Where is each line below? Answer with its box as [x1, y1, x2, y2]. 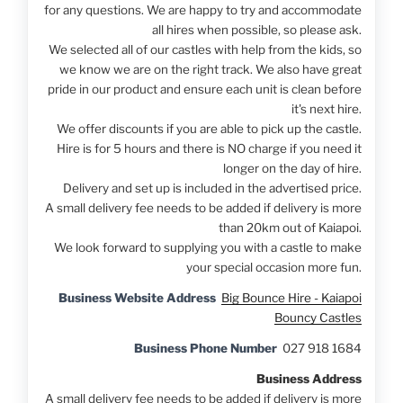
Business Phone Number [133, 340, 277, 355]
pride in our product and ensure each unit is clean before [47, 81, 362, 96]
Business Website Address [58, 290, 216, 305]
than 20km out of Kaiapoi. [218, 219, 362, 235]
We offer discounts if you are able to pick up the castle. [56, 121, 362, 136]
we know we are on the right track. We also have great [58, 61, 362, 76]
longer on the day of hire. [222, 160, 362, 175]
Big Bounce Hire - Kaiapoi [220, 290, 362, 305]
